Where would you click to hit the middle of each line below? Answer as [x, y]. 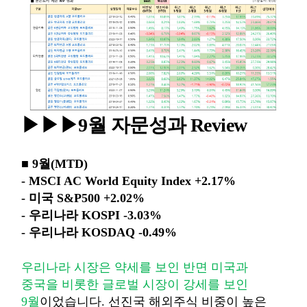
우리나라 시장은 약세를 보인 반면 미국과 [135, 268]
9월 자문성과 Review [163, 125]
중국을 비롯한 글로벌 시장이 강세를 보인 [135, 285]
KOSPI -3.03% [122, 216]
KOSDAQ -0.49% [129, 233]
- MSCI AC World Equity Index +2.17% [128, 181]
